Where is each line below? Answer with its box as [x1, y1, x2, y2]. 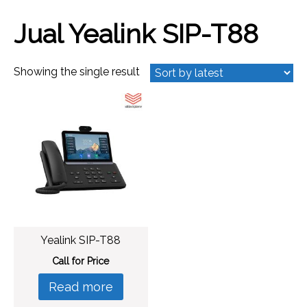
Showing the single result [14, 64, 140, 78]
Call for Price [52, 256, 110, 267]
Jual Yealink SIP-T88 [14, 18, 258, 49]
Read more [48, 280, 113, 295]
